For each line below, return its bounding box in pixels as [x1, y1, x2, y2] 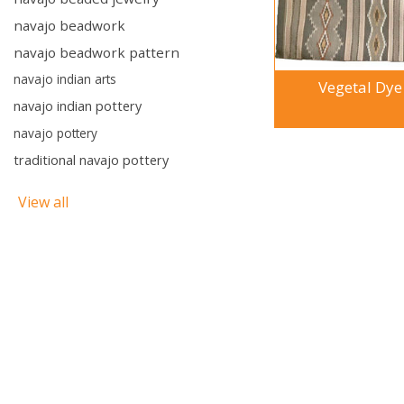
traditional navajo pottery [14, 151, 169, 169]
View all [18, 192, 69, 212]
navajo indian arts [14, 70, 116, 87]
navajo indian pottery [14, 97, 142, 115]
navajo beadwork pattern [14, 43, 179, 61]
